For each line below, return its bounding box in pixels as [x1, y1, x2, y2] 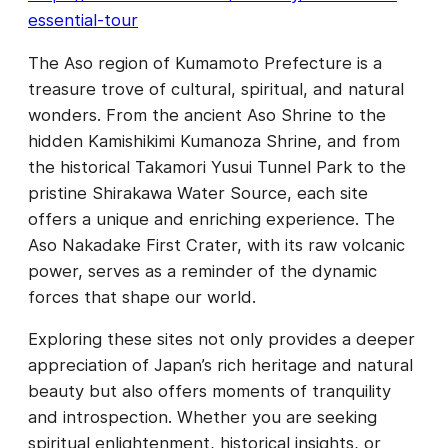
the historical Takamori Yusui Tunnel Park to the [28, 156, 406, 177]
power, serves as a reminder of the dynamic [28, 260, 377, 281]
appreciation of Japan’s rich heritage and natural [28, 355, 413, 376]
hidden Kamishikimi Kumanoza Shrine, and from [28, 130, 400, 151]
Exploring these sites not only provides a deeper [28, 329, 415, 350]
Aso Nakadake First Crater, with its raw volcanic [28, 234, 405, 255]
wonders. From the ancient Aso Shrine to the [28, 104, 386, 125]
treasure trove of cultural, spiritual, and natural [28, 78, 404, 99]
